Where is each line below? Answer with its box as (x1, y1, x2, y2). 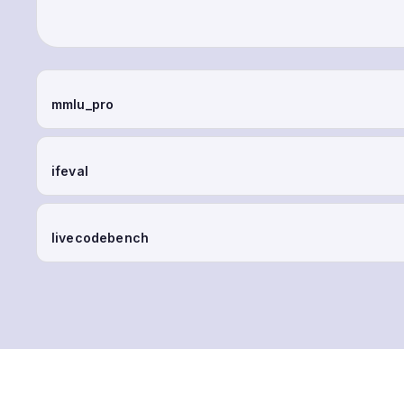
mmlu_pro (51, 96, 115, 112)
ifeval (51, 163, 88, 179)
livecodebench (51, 230, 150, 245)
